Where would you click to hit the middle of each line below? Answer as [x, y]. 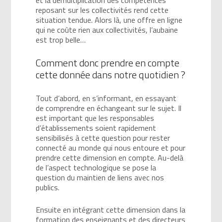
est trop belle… [61, 39]
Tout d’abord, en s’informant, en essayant [106, 98]
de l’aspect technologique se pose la [96, 167]
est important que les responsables [95, 118]
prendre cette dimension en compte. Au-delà [110, 157]
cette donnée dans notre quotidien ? [111, 74]
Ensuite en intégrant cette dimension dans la [111, 209]
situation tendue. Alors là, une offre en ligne [109, 20]
